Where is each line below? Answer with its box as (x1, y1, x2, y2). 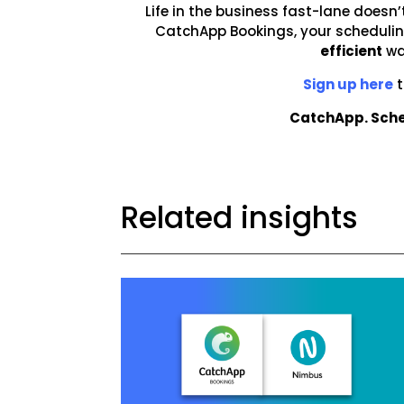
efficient (319, 41, 382, 60)
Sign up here (302, 74, 393, 94)
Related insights (121, 196, 359, 239)
